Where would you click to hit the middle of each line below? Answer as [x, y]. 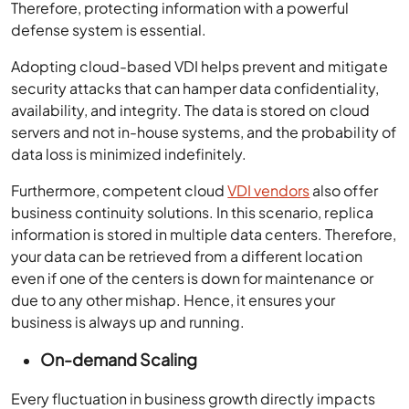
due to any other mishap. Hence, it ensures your [173, 300]
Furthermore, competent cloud [120, 190]
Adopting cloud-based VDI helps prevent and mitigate [199, 66]
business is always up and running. [128, 322]
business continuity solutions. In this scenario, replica [192, 212]
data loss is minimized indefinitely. [129, 154]
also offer [344, 190]
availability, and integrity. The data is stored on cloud [190, 110]
